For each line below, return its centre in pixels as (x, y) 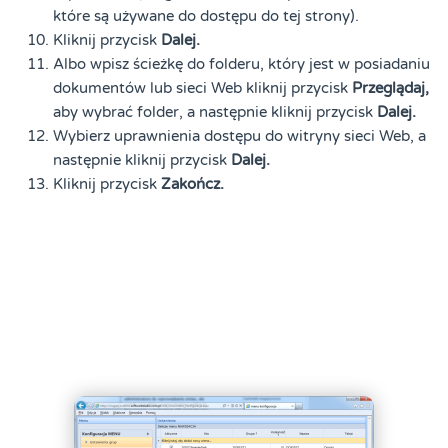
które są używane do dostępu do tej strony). (206, 16)
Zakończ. (193, 184)
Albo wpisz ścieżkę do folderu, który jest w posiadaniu (242, 64)
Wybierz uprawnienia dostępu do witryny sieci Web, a (240, 136)
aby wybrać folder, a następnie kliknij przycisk (215, 112)
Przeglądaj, (391, 88)
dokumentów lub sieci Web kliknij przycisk (203, 88)
